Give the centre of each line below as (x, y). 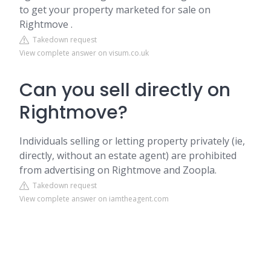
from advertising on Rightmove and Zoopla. (118, 170)
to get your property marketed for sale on (115, 10)
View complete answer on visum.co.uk (84, 53)
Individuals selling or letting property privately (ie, (132, 141)
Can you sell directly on (125, 90)
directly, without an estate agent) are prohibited (128, 155)
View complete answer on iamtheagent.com (94, 199)
